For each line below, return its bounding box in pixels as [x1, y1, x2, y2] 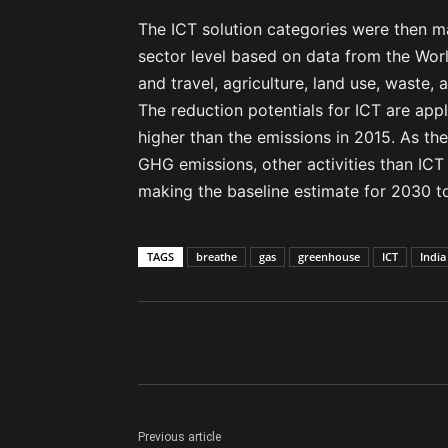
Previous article [138, 430, 221, 445]
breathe [196, 249, 237, 265]
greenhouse [298, 249, 360, 265]
